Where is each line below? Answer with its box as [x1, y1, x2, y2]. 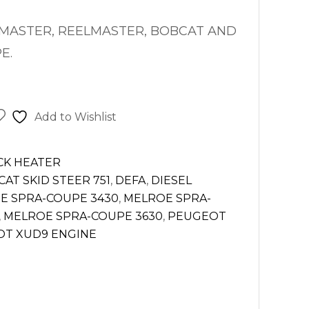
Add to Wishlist [34, 110, 117, 123]
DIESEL [151, 174, 192, 187]
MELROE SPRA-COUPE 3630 [3, 210, 163, 223]
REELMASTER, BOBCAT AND [58, 23, 237, 39]
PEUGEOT [168, 210, 226, 223]
